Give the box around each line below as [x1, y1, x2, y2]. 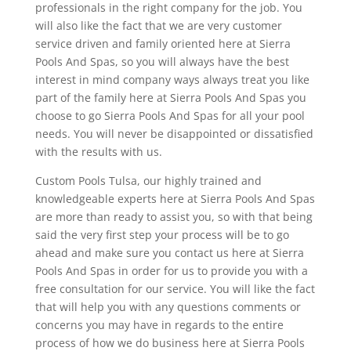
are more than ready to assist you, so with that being [34, 208, 313, 224]
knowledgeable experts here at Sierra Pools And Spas [34, 190, 315, 206]
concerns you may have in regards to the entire [34, 317, 284, 332]
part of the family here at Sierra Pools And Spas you [34, 89, 306, 105]
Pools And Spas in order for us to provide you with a [34, 262, 308, 278]
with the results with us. [34, 143, 162, 159]
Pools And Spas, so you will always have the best [34, 53, 289, 69]
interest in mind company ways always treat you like [34, 71, 309, 87]
